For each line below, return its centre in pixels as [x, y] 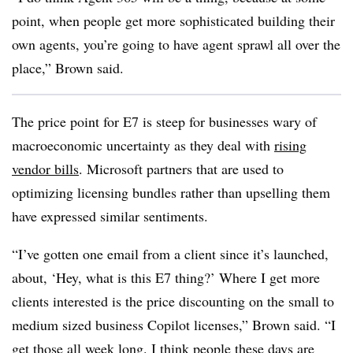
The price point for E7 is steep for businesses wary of [164, 121]
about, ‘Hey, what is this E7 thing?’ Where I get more [166, 277]
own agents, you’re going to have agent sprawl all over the [176, 44]
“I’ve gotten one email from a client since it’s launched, [170, 254]
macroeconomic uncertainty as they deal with [143, 145]
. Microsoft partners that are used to [181, 169]
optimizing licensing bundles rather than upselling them [171, 192]
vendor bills [45, 169]
